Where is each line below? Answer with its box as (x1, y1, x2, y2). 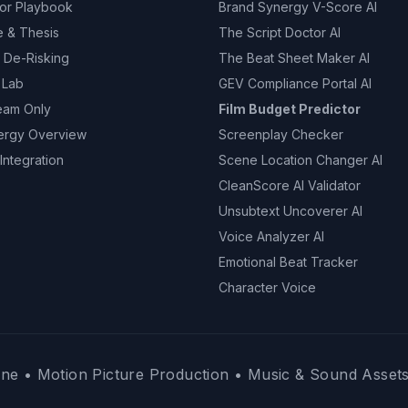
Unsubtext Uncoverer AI (219, 203, 362, 219)
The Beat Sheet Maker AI (219, 50, 370, 66)
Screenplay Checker (219, 127, 343, 142)
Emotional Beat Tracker (219, 254, 358, 270)
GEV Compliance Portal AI (219, 76, 372, 91)
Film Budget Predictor (219, 101, 361, 117)
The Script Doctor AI (219, 25, 341, 40)
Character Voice (219, 280, 316, 295)
